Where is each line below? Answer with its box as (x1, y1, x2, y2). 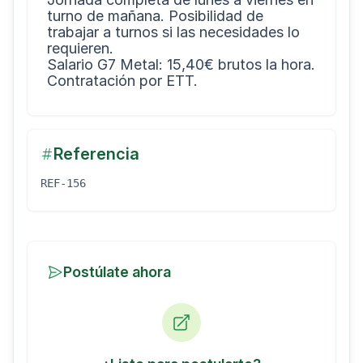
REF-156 (41, 177, 86, 190)
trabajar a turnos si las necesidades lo (47, 23, 300, 41)
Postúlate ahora (63, 263, 171, 280)
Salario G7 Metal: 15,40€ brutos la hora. (47, 56, 315, 73)
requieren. (47, 40, 113, 57)
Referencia (53, 144, 139, 164)
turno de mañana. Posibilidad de (47, 7, 263, 24)
